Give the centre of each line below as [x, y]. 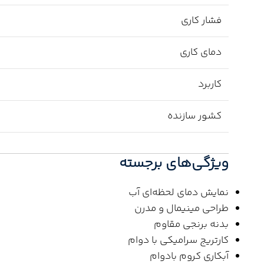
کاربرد [210, 85]
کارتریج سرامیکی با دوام [178, 241]
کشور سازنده [194, 116]
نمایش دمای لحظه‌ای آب [179, 193]
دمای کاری [201, 53]
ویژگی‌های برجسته [174, 164]
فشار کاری [201, 21]
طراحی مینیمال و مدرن [181, 209]
